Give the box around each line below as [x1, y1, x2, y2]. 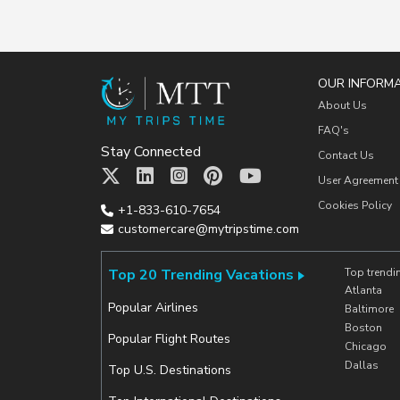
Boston [344, 320, 382, 335]
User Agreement [317, 173, 398, 187]
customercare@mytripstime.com [117, 221, 299, 237]
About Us [317, 98, 367, 112]
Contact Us [317, 148, 374, 162]
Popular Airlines [107, 298, 198, 316]
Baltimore [344, 301, 394, 316]
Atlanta [344, 282, 382, 297]
